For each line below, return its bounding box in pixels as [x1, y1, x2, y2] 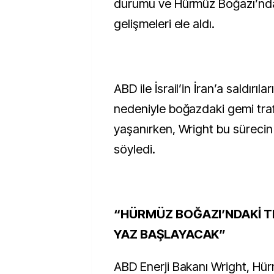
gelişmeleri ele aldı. [114, 17, 215, 31]
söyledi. [114, 142, 155, 157]
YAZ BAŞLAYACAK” [114, 227, 226, 242]
